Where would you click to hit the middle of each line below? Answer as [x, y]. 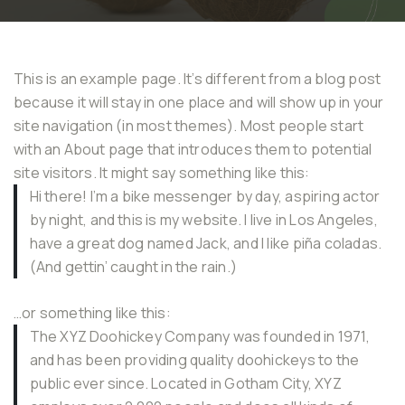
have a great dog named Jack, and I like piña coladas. [206, 243]
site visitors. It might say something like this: [162, 173]
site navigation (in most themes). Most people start [189, 126]
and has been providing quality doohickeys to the [194, 359]
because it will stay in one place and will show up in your [199, 102]
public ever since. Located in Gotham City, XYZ [185, 383]
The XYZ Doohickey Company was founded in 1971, [199, 336]
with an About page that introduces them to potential [193, 149]
